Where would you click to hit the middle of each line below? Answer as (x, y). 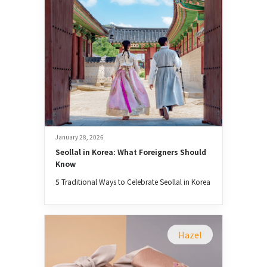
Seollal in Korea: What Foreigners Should (131, 151)
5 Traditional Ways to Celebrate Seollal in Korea (133, 181)
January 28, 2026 (80, 136)
